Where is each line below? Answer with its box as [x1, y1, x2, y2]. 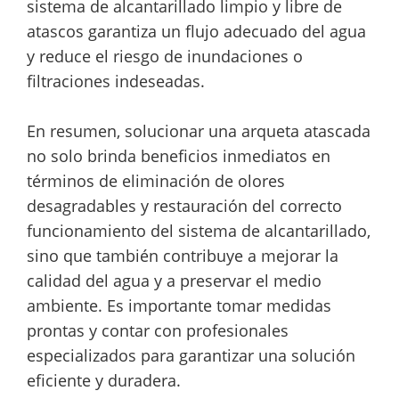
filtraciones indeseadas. [27, 69, 205, 92]
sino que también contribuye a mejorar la [27, 244, 338, 266]
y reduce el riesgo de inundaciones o [27, 45, 303, 67]
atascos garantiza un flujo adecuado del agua [27, 20, 366, 42]
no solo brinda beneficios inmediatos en [27, 144, 330, 167]
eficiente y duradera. [27, 369, 181, 391]
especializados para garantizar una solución [27, 344, 355, 366]
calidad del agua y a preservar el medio [27, 269, 322, 291]
